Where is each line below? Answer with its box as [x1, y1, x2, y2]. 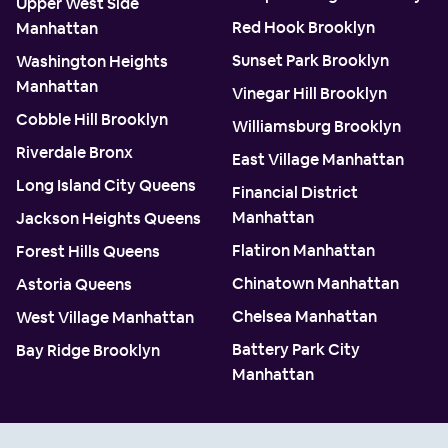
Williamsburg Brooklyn [232, 115, 401, 137]
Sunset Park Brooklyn [232, 49, 389, 71]
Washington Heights [16, 50, 168, 72]
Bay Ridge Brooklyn [16, 339, 160, 361]
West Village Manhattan [16, 306, 194, 328]
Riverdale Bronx [16, 141, 133, 163]
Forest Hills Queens [16, 240, 160, 262]
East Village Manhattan [232, 148, 404, 170]
